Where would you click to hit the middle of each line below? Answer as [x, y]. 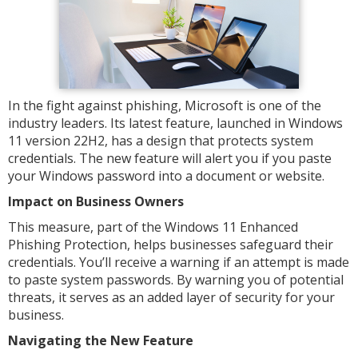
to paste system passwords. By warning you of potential [176, 280]
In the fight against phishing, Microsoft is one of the [165, 105]
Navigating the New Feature [101, 340]
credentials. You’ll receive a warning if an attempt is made [179, 262]
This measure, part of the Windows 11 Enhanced [153, 227]
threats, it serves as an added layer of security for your [171, 297]
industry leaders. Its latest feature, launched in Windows [175, 123]
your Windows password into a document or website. [166, 176]
